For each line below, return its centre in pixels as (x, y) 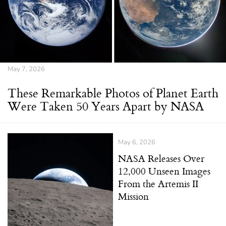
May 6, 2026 (137, 143)
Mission (133, 196)
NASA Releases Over (161, 158)
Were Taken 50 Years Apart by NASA (106, 106)
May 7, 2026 (26, 69)
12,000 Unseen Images (164, 171)
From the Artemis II (158, 184)
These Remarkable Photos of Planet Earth (113, 93)
